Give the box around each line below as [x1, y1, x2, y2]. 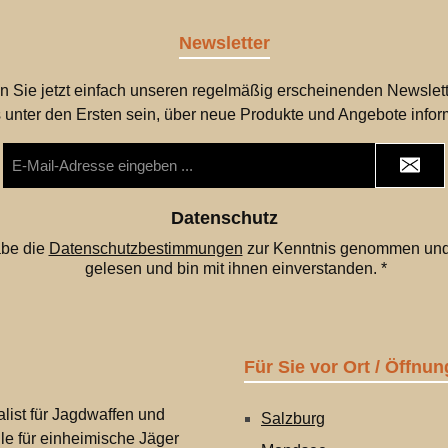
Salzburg [261, 410, 325, 427]
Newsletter [178, 33, 270, 53]
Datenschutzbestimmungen [48, 240, 243, 257]
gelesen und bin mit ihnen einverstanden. [85, 260, 381, 277]
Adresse [3, 187, 55, 203]
